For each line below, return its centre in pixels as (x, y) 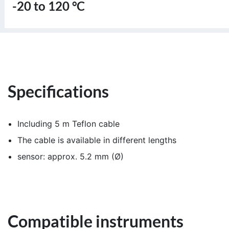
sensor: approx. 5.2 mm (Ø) (71, 157)
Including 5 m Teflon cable (68, 124)
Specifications (58, 91)
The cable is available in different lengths (97, 140)
